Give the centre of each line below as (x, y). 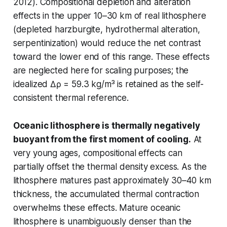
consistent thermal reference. (71, 98)
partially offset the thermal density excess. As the (110, 166)
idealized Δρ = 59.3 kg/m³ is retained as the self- (108, 84)
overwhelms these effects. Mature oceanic (97, 207)
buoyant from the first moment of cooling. (102, 139)
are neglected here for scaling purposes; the (101, 70)
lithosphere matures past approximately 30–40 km (112, 180)
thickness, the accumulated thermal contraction (106, 194)
